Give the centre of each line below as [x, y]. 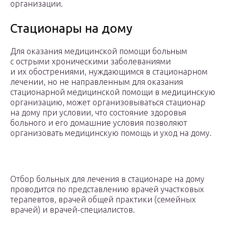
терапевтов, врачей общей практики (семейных [103, 200]
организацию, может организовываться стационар [108, 102]
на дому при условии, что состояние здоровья [98, 113]
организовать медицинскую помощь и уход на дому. [111, 133]
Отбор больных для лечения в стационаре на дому [107, 179]
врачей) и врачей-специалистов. [73, 210]
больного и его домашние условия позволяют [99, 123]
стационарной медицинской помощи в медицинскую [113, 92]
